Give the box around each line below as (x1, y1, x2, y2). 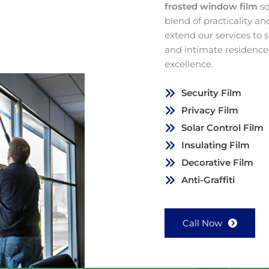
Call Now (183, 217, 222, 229)
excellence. (165, 58, 213, 70)
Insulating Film (181, 139, 250, 151)
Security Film (181, 87, 241, 99)
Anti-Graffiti (181, 174, 235, 186)
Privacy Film (181, 104, 238, 116)
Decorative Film (181, 157, 253, 169)
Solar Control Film (181, 122, 264, 134)
